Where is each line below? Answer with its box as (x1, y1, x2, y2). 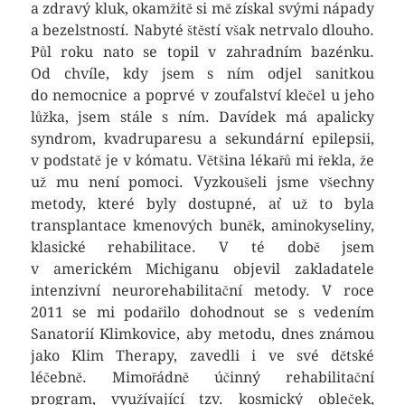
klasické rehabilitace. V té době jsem (30, 239, 375, 256)
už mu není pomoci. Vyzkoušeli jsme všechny (30, 174, 375, 191)
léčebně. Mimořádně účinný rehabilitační (30, 369, 375, 386)
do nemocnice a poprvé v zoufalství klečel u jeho (30, 87, 375, 104)
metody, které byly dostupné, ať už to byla (30, 195, 375, 212)
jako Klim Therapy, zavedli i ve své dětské (30, 347, 375, 364)
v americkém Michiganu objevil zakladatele (30, 260, 375, 278)
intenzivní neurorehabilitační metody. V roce (30, 282, 375, 299)
